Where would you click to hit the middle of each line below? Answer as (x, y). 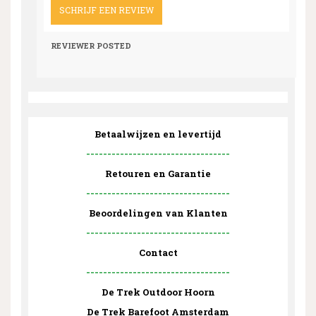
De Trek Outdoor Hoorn (158, 292)
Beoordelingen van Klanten (158, 213)
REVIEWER (73, 45)
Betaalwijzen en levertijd (158, 134)
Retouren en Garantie (158, 173)
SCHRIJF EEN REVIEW (107, 10)
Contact (158, 252)
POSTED (114, 45)
